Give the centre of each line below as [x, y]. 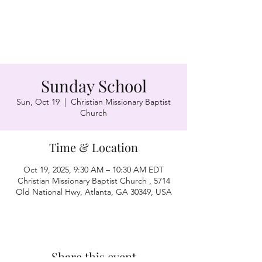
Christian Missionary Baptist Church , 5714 [94, 181]
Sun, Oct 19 [38, 102]
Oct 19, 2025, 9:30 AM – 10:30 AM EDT [94, 170]
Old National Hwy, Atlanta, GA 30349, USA [94, 192]
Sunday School [94, 86]
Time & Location [94, 147]
